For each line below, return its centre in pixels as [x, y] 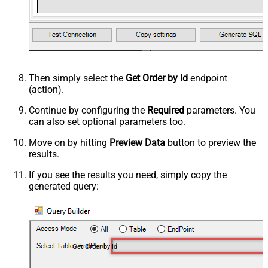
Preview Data [137, 142]
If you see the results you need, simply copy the [128, 175]
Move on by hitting [69, 142]
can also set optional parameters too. [107, 121]
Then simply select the [77, 78]
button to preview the [211, 142]
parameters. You [220, 110]
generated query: [64, 186]
